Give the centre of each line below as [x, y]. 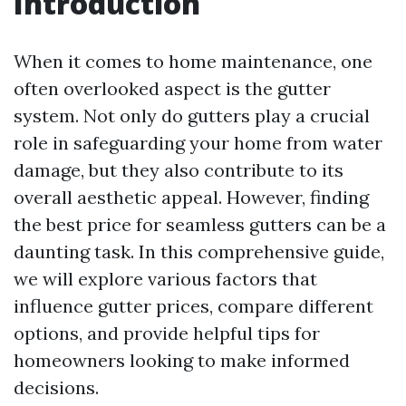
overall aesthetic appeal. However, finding [191, 197]
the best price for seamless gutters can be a [200, 224]
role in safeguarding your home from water [198, 143]
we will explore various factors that [165, 279]
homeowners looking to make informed [182, 360]
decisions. [56, 387]
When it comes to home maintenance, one [193, 61]
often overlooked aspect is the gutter [172, 88]
